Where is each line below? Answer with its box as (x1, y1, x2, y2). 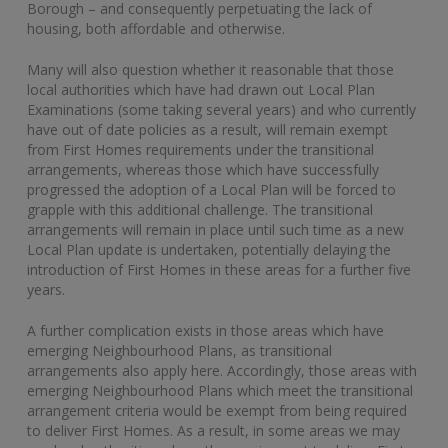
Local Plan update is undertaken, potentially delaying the (27, 239, 391, 259)
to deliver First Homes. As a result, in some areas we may (27, 420, 400, 440)
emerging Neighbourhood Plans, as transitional (27, 340, 332, 360)
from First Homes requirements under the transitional (27, 139, 374, 159)
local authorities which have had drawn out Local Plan (27, 79, 375, 99)
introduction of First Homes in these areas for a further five (27, 259, 411, 279)
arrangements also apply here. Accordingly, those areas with (27, 360, 417, 380)
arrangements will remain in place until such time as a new (27, 219, 404, 239)
